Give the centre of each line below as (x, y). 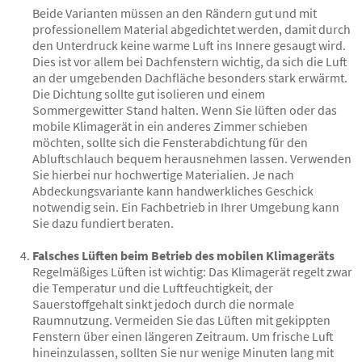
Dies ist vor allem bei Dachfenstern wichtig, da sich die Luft (190, 61)
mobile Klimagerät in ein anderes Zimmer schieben (170, 126)
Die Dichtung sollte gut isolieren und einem (149, 93)
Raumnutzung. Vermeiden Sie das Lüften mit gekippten (181, 320)
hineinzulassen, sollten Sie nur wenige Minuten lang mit (183, 352)
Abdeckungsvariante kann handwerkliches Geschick (173, 190)
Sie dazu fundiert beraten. (103, 223)
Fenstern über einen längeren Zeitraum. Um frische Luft (183, 336)
